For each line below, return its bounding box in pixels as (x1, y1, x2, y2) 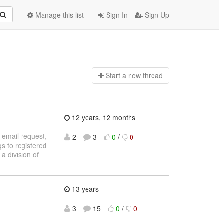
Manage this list (33, 10, 84, 20)
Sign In (104, 10, 128, 20)
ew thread (131, 70, 163, 81)
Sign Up (143, 10, 169, 20)
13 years (69, 184, 99, 194)
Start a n (105, 70, 132, 81)
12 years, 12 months (69, 112, 135, 122)
